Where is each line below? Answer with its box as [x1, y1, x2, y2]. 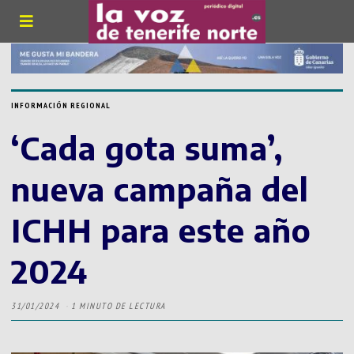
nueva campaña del [11, 169, 310, 209]
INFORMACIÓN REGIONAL [11, 100, 111, 111]
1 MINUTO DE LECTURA [71, 300, 166, 312]
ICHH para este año [11, 210, 312, 250]
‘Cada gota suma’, [11, 128, 284, 168]
